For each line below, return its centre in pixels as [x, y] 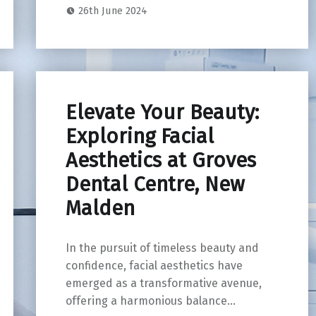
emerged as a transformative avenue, [163, 284]
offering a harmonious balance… [150, 301]
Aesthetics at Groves [160, 161]
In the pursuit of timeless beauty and [162, 248]
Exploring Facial [139, 137]
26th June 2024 [113, 11]
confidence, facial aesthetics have [154, 266]
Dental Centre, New [155, 185]
